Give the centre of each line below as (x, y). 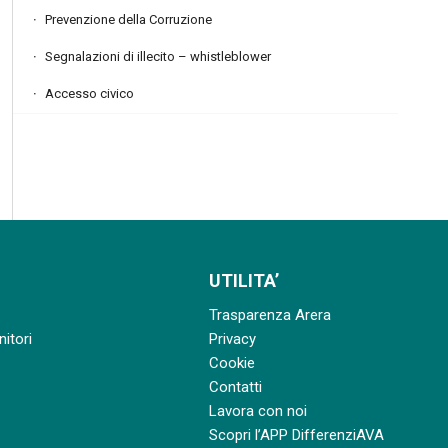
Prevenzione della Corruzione (129, 19)
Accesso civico (90, 93)
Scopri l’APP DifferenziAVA (296, 434)
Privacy (232, 338)
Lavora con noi (257, 410)
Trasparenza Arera (269, 314)
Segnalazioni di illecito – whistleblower (158, 56)
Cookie (231, 362)
